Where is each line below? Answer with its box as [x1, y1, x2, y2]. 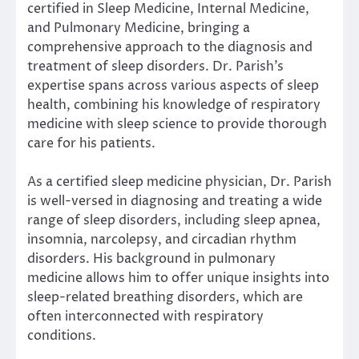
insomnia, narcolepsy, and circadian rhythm [27, 230, 296, 248]
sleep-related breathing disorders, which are [27, 288, 303, 306]
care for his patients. [27, 134, 155, 152]
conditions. [27, 326, 96, 345]
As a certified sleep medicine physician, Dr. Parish [27, 172, 332, 191]
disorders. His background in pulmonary [27, 249, 276, 268]
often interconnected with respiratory [27, 307, 264, 325]
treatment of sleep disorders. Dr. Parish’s [27, 57, 284, 75]
